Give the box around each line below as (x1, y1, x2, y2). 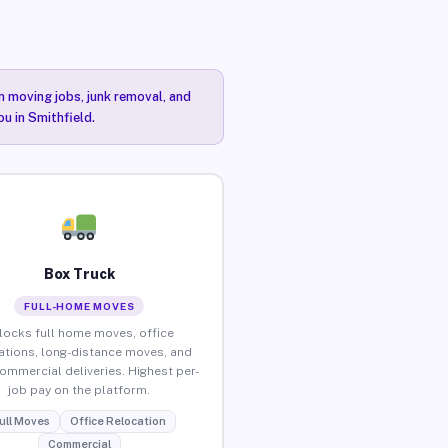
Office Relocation (69, 414, 166, 427)
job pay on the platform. (8, 382, 151, 397)
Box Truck (43, 265, 115, 282)
